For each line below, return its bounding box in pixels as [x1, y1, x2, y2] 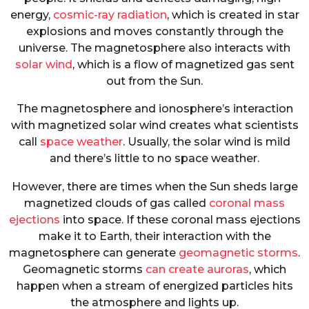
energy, [10, 8, 53, 22]
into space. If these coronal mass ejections [59, 212, 301, 226]
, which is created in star [166, 8, 299, 22]
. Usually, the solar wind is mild [123, 135, 290, 149]
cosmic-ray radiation [52, 8, 167, 22]
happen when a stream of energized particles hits [16, 279, 293, 292]
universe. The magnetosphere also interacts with [19, 41, 290, 55]
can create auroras [146, 262, 249, 276]
